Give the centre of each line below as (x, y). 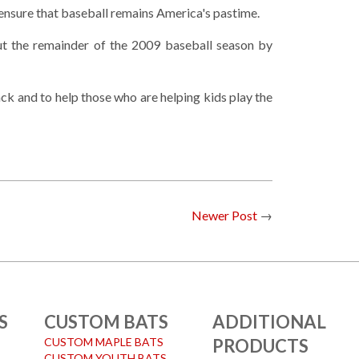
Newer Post (225, 215)
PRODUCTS (261, 346)
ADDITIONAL (270, 322)
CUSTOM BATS (107, 322)
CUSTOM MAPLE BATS (104, 342)
